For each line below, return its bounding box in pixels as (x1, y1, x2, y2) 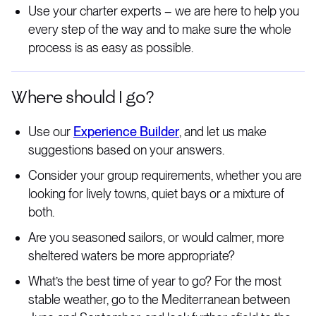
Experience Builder (73, 124, 179, 139)
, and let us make (179, 124, 267, 139)
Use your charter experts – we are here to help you (28, 4, 299, 18)
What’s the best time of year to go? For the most (28, 274, 281, 288)
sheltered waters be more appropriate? (28, 248, 235, 263)
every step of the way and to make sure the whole (28, 22, 291, 37)
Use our (28, 124, 73, 139)
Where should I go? (11, 85, 154, 109)
